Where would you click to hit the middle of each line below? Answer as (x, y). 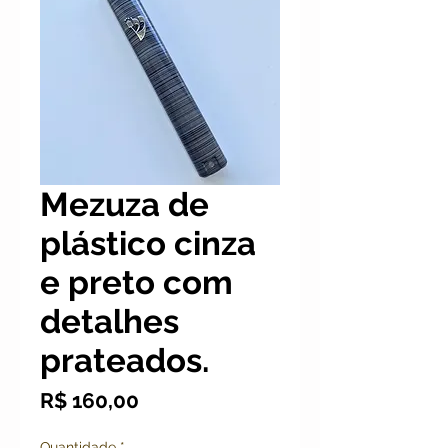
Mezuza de (124, 204)
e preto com (136, 282)
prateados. (124, 360)
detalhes (109, 321)
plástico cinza (148, 243)
